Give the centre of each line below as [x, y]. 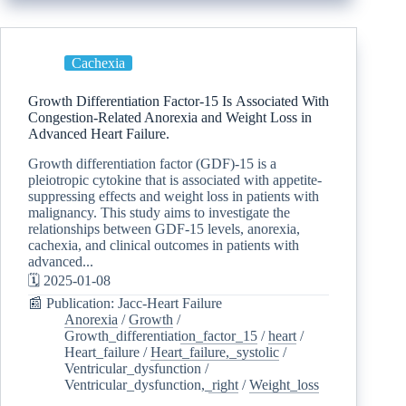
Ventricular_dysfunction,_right [151, 384]
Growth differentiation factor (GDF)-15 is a [152, 163]
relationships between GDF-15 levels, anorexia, [164, 228]
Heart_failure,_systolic [215, 352]
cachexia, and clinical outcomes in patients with [164, 245]
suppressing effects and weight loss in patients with [174, 196]
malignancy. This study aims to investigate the [159, 212]
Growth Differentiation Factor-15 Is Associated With [179, 101]
